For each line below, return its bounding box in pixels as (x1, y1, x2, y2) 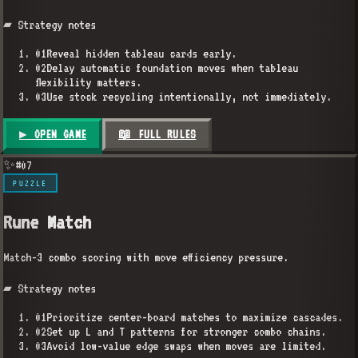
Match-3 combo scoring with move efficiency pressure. (3, 250, 288, 265)
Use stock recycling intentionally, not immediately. (46, 89, 332, 104)
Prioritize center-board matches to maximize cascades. (46, 310, 343, 325)
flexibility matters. (35, 74, 141, 89)
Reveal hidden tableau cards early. (46, 46, 237, 61)
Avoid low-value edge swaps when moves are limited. (46, 339, 326, 354)
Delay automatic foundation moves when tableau (46, 60, 298, 75)
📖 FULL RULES (118, 128, 197, 141)
